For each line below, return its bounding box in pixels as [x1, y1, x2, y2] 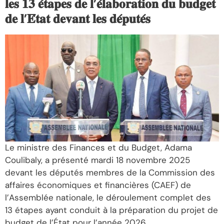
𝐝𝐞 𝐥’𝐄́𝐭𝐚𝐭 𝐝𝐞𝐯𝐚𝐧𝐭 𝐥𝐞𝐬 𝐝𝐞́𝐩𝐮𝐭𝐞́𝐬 [5, 10, 150, 27]
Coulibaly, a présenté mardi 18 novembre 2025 [5, 154, 190, 166]
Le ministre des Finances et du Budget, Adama [5, 142, 192, 153]
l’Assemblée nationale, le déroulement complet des [5, 192, 211, 203]
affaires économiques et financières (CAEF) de [5, 179, 191, 191]
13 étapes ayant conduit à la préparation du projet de [5, 204, 218, 216]
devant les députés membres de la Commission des [5, 167, 215, 178]
